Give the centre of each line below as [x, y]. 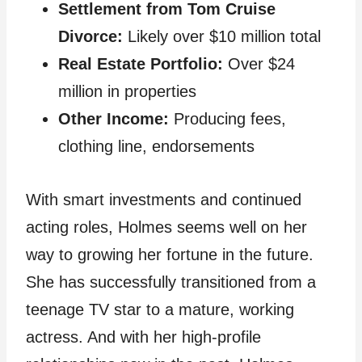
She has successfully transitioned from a [171, 282]
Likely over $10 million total [222, 36]
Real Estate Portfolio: [141, 64]
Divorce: [90, 36]
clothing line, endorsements [156, 146]
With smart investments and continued [164, 200]
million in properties [127, 91]
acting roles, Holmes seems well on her [166, 227]
